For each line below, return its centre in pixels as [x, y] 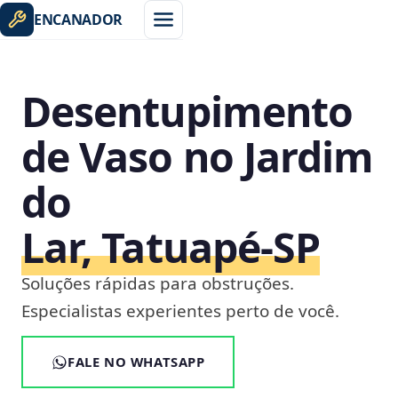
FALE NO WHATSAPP [136, 362]
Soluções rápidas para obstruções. [158, 283]
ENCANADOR [79, 20]
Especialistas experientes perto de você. [180, 311]
